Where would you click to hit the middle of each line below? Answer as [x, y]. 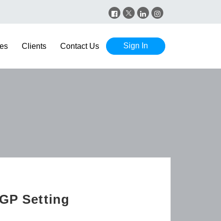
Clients [34, 46]
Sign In [136, 46]
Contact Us [80, 46]
